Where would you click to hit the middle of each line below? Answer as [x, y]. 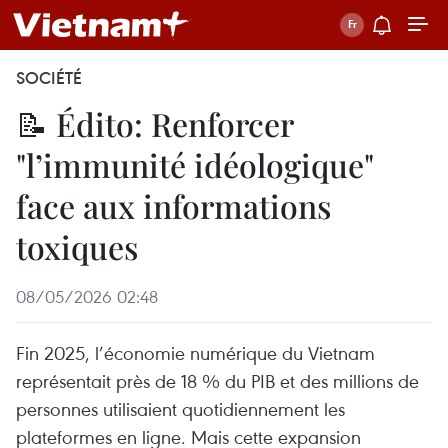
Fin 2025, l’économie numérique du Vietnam [195, 352]
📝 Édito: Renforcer [154, 123]
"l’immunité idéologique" [194, 164]
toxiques [77, 246]
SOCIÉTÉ [49, 78]
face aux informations [173, 205]
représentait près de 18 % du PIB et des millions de [217, 380]
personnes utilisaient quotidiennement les [180, 408]
